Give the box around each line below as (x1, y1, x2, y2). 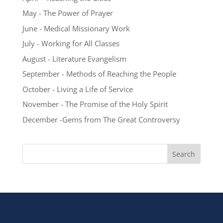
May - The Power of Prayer (22, 8, 113, 18)
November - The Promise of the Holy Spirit (22, 99, 168, 109)
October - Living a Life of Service (22, 84, 133, 94)
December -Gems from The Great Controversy (22, 114, 180, 124)
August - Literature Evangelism (22, 53, 126, 64)
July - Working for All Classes (22, 38, 119, 48)
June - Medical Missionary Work (22, 23, 130, 33)
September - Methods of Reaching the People (22, 69, 176, 79)
